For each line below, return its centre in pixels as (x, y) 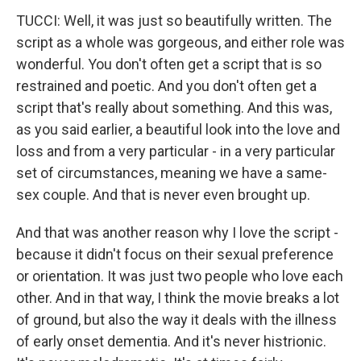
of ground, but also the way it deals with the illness (176, 320)
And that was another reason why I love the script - (177, 232)
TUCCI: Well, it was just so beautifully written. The (174, 21)
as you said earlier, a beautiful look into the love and (178, 129)
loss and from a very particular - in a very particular (176, 151)
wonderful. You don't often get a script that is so (169, 64)
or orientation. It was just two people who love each (180, 276)
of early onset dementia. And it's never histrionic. (171, 341)
